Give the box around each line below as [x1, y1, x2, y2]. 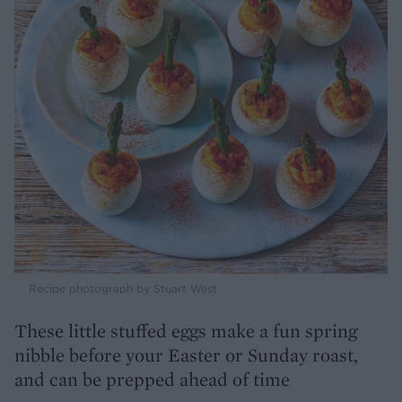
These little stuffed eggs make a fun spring [14, 319, 357, 344]
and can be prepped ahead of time [14, 367, 290, 392]
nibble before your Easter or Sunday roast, [14, 343, 358, 368]
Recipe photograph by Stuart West [29, 282, 217, 296]
